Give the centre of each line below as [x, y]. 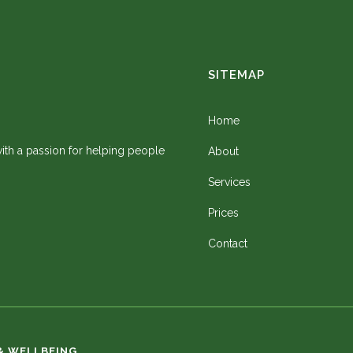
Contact [228, 243]
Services [229, 182]
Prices [223, 213]
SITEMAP [236, 75]
